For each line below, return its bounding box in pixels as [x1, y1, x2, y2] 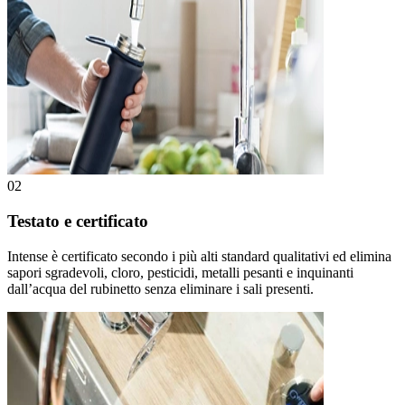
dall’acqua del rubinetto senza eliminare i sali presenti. [7, 280, 314, 297]
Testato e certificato [7, 211, 148, 231]
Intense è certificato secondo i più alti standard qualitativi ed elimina [7, 248, 391, 264]
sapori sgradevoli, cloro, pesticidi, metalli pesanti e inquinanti [7, 264, 353, 280]
